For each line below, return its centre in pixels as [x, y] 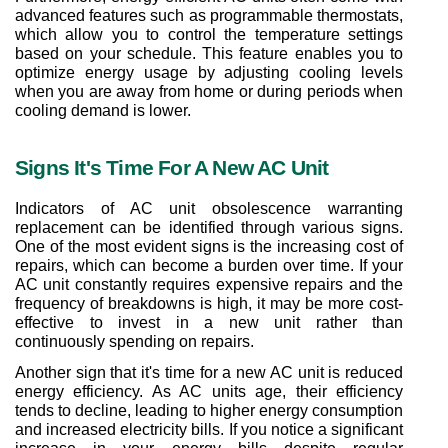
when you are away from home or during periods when [209, 91]
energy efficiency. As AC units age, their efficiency [209, 391]
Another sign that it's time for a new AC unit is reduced [209, 372]
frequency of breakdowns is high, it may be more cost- [209, 303]
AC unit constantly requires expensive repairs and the [209, 284]
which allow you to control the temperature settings [209, 34]
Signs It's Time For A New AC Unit [172, 167]
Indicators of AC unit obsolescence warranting [209, 208]
